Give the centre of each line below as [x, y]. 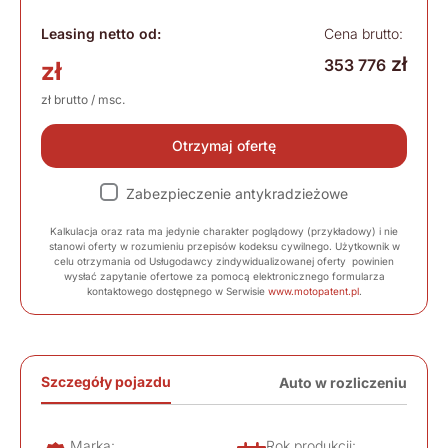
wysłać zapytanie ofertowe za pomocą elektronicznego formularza [224, 276]
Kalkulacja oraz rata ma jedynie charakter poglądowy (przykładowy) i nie [224, 231]
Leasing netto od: [101, 34]
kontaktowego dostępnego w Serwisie [177, 291]
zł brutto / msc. [83, 100]
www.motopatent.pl [313, 291]
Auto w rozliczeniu [343, 383]
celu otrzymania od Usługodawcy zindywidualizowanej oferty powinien [224, 261]
